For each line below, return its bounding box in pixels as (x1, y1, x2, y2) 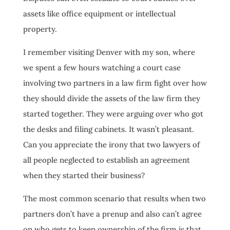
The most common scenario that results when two (23, 193, 206, 203)
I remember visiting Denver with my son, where (23, 47, 195, 57)
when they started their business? (23, 170, 145, 180)
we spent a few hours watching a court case (23, 62, 181, 72)
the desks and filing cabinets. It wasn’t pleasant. (23, 124, 194, 134)
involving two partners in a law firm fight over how (23, 78, 207, 88)
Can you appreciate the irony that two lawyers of (23, 139, 200, 149)
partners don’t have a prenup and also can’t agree (23, 208, 202, 219)
